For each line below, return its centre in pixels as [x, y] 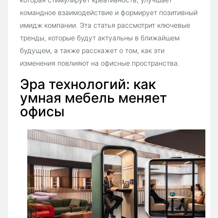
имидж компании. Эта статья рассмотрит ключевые [105, 25]
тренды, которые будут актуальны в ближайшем [100, 38]
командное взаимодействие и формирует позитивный [109, 13]
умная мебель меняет [93, 98]
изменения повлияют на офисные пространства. [100, 63]
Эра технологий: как [88, 84]
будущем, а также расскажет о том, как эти [92, 51]
